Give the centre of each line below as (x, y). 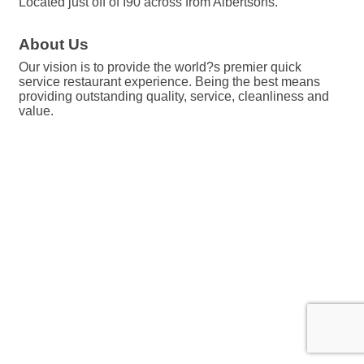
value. (36, 111)
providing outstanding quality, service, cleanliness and (174, 96)
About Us (54, 44)
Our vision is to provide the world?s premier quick (160, 67)
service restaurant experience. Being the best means (169, 82)
